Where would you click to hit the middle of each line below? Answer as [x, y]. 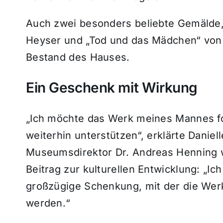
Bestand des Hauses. [78, 57]
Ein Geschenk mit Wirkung [111, 87]
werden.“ [48, 203]
